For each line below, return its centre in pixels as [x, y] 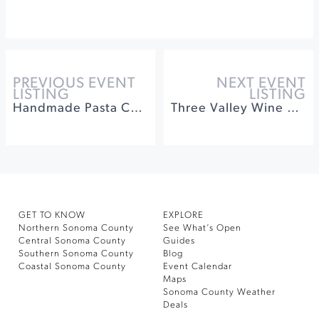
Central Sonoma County [72, 241]
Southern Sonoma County [76, 254]
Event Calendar [198, 267]
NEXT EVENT [261, 84]
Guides [179, 241]
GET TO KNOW [52, 215]
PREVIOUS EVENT [74, 84]
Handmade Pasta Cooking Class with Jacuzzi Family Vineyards [136, 109]
